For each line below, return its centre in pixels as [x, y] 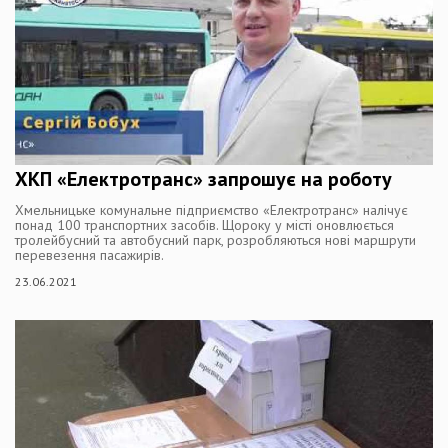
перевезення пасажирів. [89, 255]
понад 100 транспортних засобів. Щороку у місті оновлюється [204, 225]
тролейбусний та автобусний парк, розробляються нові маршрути [215, 240]
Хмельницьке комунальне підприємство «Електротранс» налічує [211, 210]
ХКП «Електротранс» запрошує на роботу [203, 179]
